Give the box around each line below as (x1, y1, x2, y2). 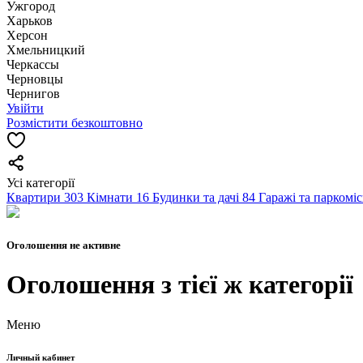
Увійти (6, 101, 44, 115)
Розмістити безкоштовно (6, 116, 143, 130)
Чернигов (6, 87, 60, 100)
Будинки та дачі (152, 190, 239, 204)
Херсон (6, 28, 48, 42)
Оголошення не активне (6, 239, 121, 252)
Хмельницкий (6, 43, 85, 57)
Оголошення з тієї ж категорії (6, 270, 353, 300)
